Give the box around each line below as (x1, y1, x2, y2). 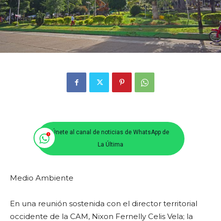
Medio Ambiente (10, 173, 74, 183)
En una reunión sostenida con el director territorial (10, 199, 197, 209)
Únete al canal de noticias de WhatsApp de (52, 129, 169, 136)
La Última (98, 141, 123, 148)
